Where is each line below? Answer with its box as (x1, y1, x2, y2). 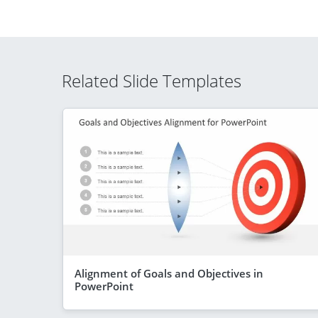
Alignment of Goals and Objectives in (75, 265, 263, 280)
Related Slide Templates (62, 69, 241, 92)
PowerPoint (75, 278, 133, 293)
